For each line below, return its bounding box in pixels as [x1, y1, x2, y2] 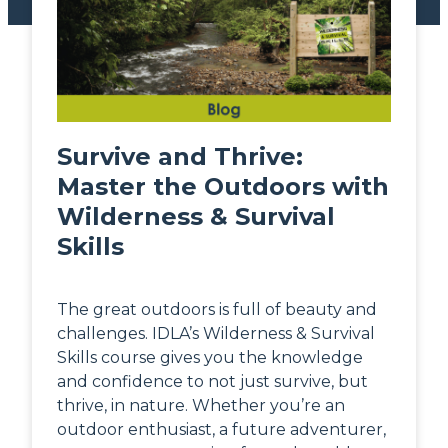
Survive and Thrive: [57, 142, 303, 172]
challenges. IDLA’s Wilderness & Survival [57, 324, 375, 344]
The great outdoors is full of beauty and [57, 300, 377, 320]
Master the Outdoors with [57, 172, 389, 202]
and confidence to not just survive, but [57, 372, 368, 392]
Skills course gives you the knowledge [57, 348, 363, 368]
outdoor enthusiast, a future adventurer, [57, 420, 386, 440]
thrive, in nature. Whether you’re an [57, 396, 345, 416]
